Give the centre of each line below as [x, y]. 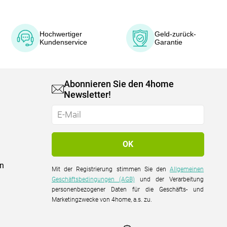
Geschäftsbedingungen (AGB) [93, 179]
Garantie [168, 42]
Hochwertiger [61, 34]
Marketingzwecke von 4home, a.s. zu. [102, 199]
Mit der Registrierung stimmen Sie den [111, 169]
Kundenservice [64, 42]
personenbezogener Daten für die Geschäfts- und [128, 189]
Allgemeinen [187, 169]
